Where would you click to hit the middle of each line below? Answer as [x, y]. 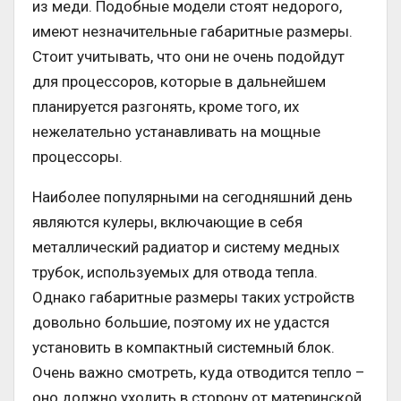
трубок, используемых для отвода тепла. [175, 273]
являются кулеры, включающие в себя [167, 222]
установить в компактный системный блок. [183, 348]
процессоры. [77, 157]
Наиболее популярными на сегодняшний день [192, 197]
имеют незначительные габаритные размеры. [192, 32]
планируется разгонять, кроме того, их [166, 107]
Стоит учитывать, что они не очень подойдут [188, 57]
